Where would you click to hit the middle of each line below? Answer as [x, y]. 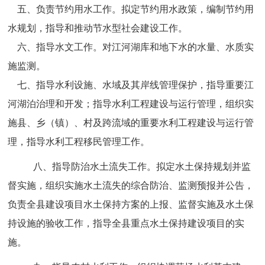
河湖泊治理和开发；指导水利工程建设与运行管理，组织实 [131, 104]
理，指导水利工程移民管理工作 [74, 142]
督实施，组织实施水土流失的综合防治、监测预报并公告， [131, 185]
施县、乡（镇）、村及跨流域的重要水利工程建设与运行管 [131, 123]
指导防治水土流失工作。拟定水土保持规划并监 [152, 167]
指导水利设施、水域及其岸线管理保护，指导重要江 [145, 85]
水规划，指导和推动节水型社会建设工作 [93, 28]
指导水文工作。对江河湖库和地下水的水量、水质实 [145, 47]
